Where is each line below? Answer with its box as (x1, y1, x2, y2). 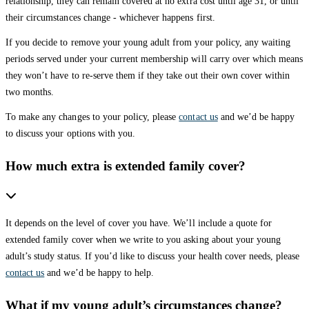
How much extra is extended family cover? (6, 158, 246, 173)
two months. (6, 86, 54, 97)
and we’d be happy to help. (44, 267, 154, 278)
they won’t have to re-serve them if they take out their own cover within (6, 70, 290, 81)
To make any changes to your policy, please (6, 111, 179, 122)
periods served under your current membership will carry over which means (6, 53, 303, 64)
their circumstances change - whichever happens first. (6, 12, 215, 23)
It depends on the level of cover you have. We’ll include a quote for (6, 217, 272, 228)
